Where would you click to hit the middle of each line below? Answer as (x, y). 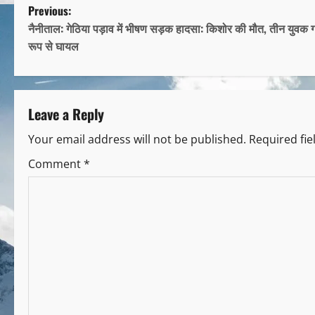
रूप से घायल (53, 46)
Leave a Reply (66, 114)
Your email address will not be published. (137, 139)
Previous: (50, 11)
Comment (56, 164)
